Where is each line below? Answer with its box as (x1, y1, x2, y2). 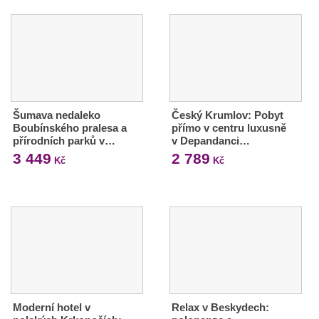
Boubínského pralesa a (13, 121, 127, 134)
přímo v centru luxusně (171, 121, 286, 134)
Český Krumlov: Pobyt (171, 108, 283, 121)
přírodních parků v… (13, 134, 115, 147)
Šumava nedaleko (13, 108, 100, 121)
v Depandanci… (171, 134, 250, 147)
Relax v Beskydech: (171, 300, 269, 313)
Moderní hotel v (13, 300, 90, 313)
